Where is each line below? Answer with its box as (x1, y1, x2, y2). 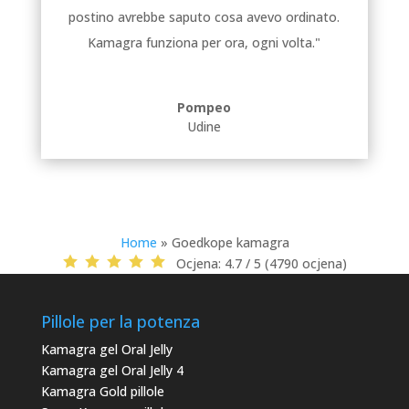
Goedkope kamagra (171, 234, 289, 252)
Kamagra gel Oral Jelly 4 (40, 362, 184, 380)
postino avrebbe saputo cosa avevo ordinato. (68, 8, 341, 26)
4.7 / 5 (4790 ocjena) (224, 255, 347, 273)
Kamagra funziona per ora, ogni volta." (88, 34, 321, 52)
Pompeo (177, 99, 232, 117)
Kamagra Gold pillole (40, 383, 164, 401)
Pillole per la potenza (40, 310, 200, 333)
